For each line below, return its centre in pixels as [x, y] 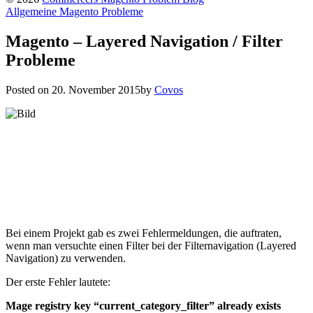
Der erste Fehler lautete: [58, 282]
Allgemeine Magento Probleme [74, 12]
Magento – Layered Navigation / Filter [144, 41]
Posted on [29, 89]
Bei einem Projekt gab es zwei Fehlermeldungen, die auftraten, [144, 233]
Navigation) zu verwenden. [66, 258]
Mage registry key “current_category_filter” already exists [143, 305]
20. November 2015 [96, 89]
